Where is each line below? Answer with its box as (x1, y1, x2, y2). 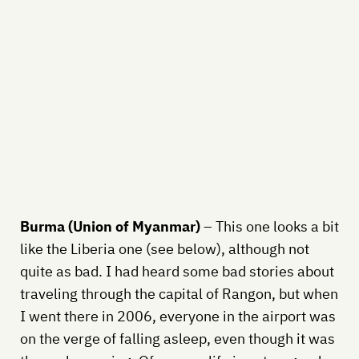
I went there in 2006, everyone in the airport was (19, 306, 336, 325)
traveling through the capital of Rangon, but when (19, 284, 338, 303)
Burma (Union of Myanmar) (19, 216, 204, 236)
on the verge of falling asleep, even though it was (19, 329, 335, 348)
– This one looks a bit (203, 216, 339, 236)
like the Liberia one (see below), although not (19, 239, 309, 258)
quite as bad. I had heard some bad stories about (19, 261, 334, 280)
